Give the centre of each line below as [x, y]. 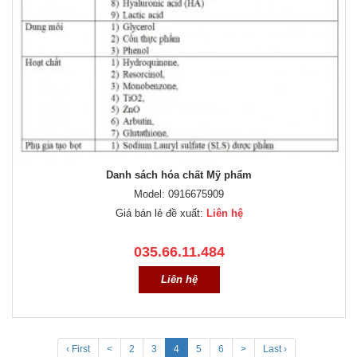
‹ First [78, 349]
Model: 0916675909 [179, 194]
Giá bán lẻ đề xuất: [161, 214]
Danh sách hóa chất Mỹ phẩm [179, 175]
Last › [275, 349]
